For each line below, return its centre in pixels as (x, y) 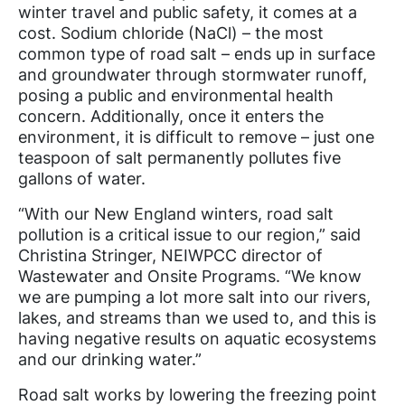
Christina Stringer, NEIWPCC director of (170, 256)
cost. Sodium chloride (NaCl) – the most (171, 33)
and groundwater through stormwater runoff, (193, 75)
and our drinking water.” (110, 360)
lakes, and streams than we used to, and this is (197, 318)
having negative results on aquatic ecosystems (197, 339)
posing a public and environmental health (176, 96)
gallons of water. (82, 179)
